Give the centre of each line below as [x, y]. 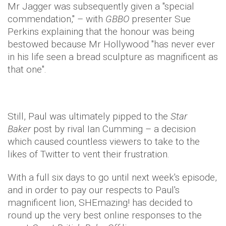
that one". [27, 69]
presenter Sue [160, 19]
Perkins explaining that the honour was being [101, 32]
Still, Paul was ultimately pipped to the [89, 116]
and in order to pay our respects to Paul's [94, 190]
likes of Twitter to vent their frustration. [90, 154]
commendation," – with [56, 19]
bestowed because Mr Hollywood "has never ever [111, 44]
